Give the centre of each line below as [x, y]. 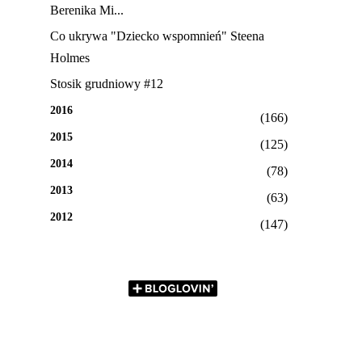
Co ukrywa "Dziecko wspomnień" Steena [157, 36]
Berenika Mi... [87, 11]
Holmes [70, 58]
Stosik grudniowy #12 [107, 84]
